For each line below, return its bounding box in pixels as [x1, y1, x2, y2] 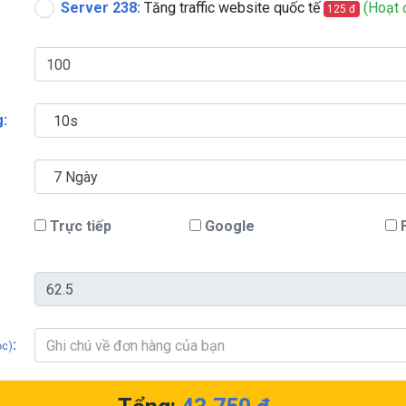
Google [204, 217, 258, 235]
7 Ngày [53, 168, 98, 186]
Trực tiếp [49, 217, 111, 235]
